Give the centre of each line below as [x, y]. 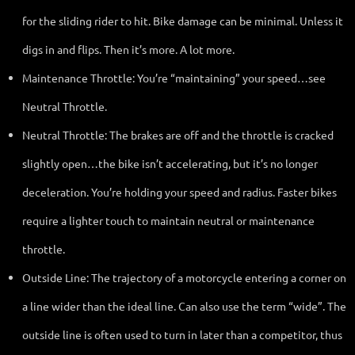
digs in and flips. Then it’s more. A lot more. [128, 49]
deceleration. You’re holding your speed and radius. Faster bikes [179, 191]
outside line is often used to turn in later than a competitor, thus [182, 334]
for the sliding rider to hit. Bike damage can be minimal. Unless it [183, 20]
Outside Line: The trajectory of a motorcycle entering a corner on [184, 277]
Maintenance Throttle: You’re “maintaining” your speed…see [174, 77]
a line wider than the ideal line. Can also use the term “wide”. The [184, 305]
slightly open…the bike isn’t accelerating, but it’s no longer [170, 163]
